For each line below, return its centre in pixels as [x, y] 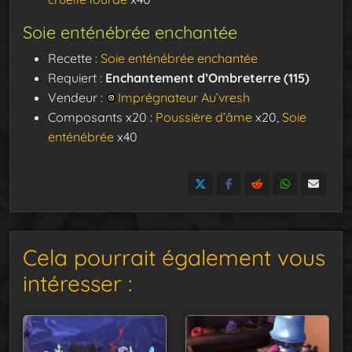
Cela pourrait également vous [174, 257]
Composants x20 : [102, 117]
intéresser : [77, 283]
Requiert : [77, 77]
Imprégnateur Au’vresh [184, 97]
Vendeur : [77, 97]
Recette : [74, 58]
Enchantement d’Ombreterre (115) [207, 77]
